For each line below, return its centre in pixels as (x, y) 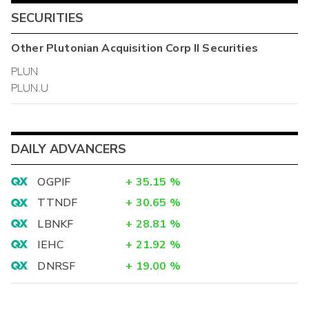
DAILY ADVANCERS (69, 149)
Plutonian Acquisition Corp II (123, 49)
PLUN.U (30, 89)
